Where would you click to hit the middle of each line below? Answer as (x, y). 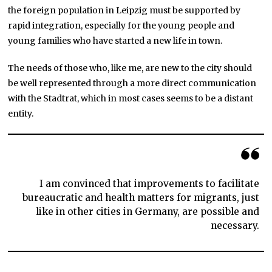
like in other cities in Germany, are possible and (147, 211)
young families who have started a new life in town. (115, 40)
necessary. (235, 225)
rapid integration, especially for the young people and (121, 25)
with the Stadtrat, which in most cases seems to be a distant (131, 98)
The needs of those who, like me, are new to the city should (130, 68)
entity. (21, 113)
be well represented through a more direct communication (132, 83)
